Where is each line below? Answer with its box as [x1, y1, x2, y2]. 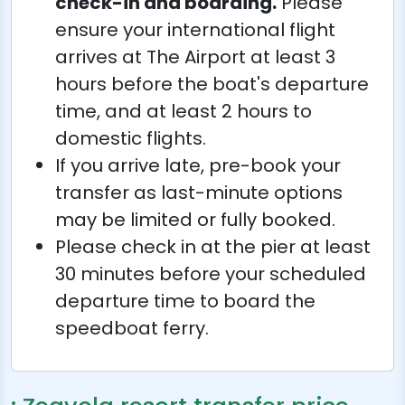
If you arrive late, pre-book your [55, 152, 341, 178]
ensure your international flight [55, 16, 335, 42]
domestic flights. [55, 125, 206, 151]
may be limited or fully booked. [55, 206, 335, 232]
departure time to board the [55, 287, 316, 314]
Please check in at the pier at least [55, 233, 371, 259]
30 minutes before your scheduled [55, 260, 366, 287]
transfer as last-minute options [55, 179, 343, 205]
